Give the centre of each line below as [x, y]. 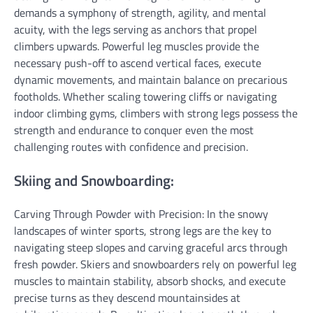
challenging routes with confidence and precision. [131, 146]
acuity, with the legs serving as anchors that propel [136, 29]
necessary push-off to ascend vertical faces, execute [138, 63]
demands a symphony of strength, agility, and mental [140, 12]
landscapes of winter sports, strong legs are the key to [143, 231]
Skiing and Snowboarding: [94, 180]
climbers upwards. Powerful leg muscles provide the [137, 46]
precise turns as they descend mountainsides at [127, 298]
